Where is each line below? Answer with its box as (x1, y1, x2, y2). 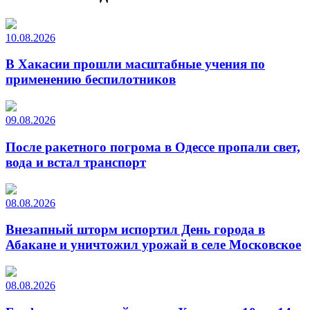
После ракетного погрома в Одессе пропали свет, (6, 139, 300, 154)
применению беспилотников (6, 72, 176, 87)
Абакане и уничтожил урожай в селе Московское (6, 237, 301, 253)
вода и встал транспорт (6, 154, 146, 170)
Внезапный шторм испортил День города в (6, 222, 265, 237)
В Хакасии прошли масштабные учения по (6, 57, 265, 72)
